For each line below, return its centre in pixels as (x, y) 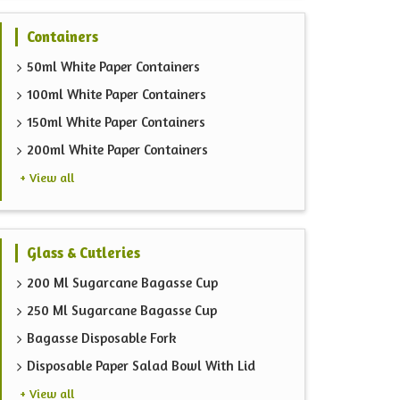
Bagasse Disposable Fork (102, 338)
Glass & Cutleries (83, 253)
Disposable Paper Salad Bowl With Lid (141, 366)
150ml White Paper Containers (116, 122)
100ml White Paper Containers (117, 95)
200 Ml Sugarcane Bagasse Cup (122, 283)
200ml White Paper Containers (117, 150)
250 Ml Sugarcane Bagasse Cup (122, 311)
